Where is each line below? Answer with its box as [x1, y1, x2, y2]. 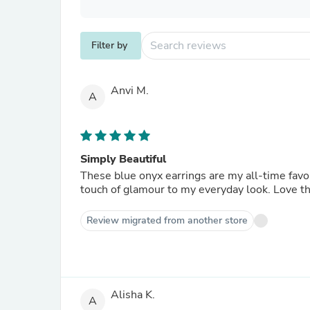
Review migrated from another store [86, 214, 248, 227]
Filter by [91, 39, 127, 52]
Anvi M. [111, 83, 149, 99]
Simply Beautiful [80, 152, 166, 167]
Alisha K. [111, 287, 155, 303]
